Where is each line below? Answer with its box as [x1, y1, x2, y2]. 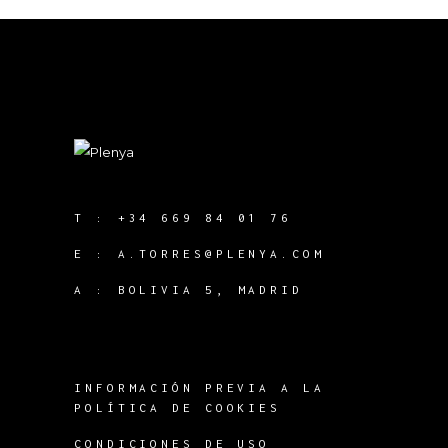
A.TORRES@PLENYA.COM [117, 247, 325, 260]
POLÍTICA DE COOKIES [74, 401, 282, 414]
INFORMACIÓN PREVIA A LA [74, 381, 325, 394]
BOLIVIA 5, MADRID [117, 283, 303, 296]
